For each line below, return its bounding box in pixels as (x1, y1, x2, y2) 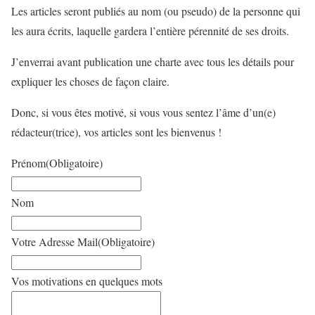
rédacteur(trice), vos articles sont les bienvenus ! (11, 124, 221, 139)
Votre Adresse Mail (11, 233, 98, 249)
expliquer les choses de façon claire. (11, 73, 169, 89)
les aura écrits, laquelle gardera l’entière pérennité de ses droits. (11, 22, 289, 38)
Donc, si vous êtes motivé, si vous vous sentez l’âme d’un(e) (11, 104, 276, 120)
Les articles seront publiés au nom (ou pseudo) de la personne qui (11, 3, 300, 18)
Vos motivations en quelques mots (11, 273, 162, 288)
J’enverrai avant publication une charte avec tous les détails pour (11, 53, 294, 69)
